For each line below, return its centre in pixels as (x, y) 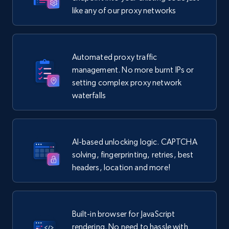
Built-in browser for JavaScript (123, 214)
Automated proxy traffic (114, 57)
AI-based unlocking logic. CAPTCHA (134, 142)
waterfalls (89, 96)
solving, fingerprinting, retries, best (133, 155)
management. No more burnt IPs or (133, 70)
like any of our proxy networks (124, 11)
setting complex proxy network (127, 83)
